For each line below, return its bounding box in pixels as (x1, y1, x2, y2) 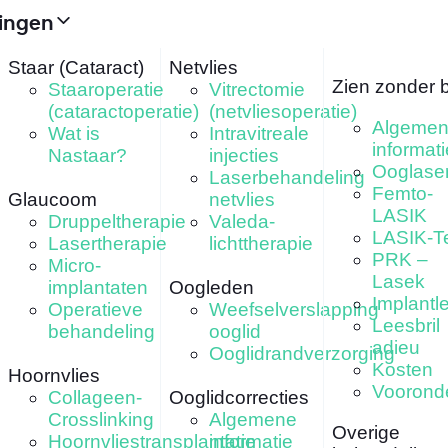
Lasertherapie (47, 232, 167, 254)
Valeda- (209, 210, 276, 232)
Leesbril (371, 314, 440, 336)
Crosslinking (47, 408, 154, 430)
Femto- (371, 182, 433, 204)
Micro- (47, 254, 101, 276)
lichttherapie (209, 232, 314, 254)
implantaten (47, 276, 148, 298)
